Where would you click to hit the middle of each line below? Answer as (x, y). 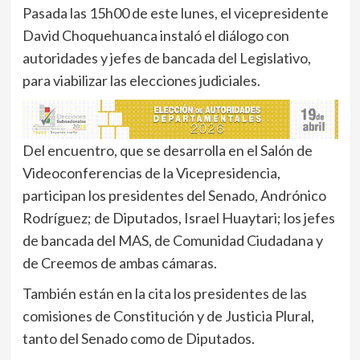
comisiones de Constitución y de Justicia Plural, (168, 315)
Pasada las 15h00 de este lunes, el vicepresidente (175, 12)
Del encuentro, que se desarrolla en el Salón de (167, 150)
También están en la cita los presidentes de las (164, 293)
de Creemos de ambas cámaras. (119, 262)
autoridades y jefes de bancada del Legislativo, (166, 57)
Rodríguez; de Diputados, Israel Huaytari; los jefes (178, 217)
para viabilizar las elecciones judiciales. (141, 80)
